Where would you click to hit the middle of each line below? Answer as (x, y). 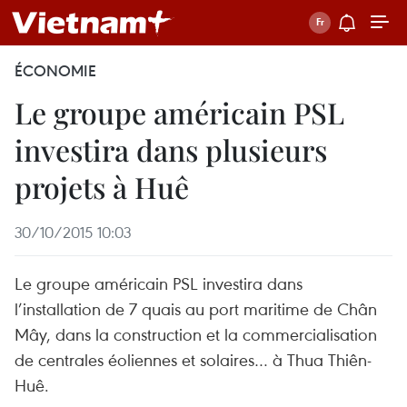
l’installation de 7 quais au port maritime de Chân (196, 308)
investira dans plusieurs (171, 149)
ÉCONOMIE (55, 71)
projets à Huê (102, 187)
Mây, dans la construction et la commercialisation (196, 334)
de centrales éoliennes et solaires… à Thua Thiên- (193, 359)
